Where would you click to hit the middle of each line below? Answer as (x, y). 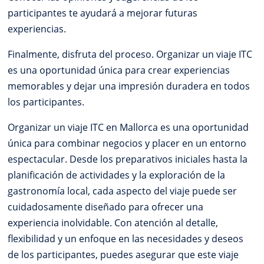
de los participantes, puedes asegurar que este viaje (123, 255)
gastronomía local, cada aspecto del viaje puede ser (123, 191)
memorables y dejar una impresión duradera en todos (129, 86)
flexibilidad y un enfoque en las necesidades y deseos (126, 239)
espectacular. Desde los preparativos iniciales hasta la (128, 159)
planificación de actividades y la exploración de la (117, 175)
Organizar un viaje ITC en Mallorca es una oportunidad (128, 128)
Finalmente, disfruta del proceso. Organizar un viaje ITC (130, 55)
